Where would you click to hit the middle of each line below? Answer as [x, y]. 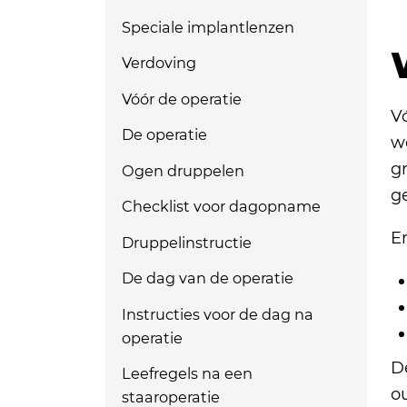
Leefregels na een [187, 373]
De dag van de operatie [207, 278]
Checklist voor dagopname [221, 206]
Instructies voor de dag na [217, 314]
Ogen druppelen [183, 170]
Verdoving [159, 63]
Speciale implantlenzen [208, 27]
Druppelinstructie [186, 242]
